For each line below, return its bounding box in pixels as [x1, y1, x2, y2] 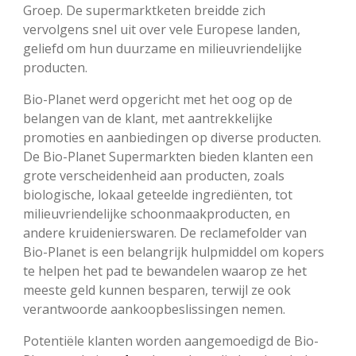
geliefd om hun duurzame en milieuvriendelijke [23, 40, 302, 58]
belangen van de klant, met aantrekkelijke [23, 110, 273, 128]
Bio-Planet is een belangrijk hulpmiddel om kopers [23, 243, 324, 261]
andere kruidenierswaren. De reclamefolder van [23, 224, 307, 242]
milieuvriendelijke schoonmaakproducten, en [23, 205, 290, 223]
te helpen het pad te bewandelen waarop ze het [23, 262, 307, 281]
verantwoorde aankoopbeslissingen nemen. [23, 300, 288, 319]
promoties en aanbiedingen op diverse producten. [23, 129, 321, 147]
